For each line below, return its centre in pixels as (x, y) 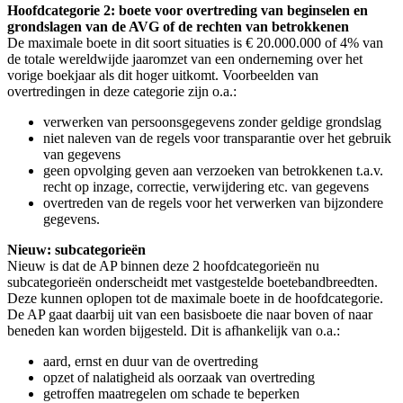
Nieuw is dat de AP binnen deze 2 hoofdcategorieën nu (163, 265)
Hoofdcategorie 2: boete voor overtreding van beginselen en (188, 10)
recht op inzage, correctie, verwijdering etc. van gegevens (206, 186)
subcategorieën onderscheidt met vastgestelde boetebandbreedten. (193, 282)
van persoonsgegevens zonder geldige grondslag (242, 121)
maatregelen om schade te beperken (197, 393)
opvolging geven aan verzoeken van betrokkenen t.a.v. (227, 170)
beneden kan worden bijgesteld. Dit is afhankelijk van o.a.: (174, 330)
